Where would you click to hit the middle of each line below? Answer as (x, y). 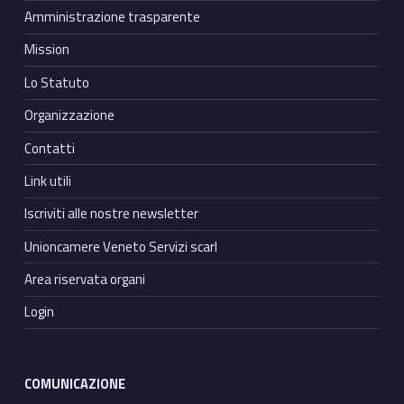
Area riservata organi (84, 280)
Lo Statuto (56, 82)
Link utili (47, 180)
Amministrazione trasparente (112, 17)
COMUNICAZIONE (74, 384)
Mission (46, 50)
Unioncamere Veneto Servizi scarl (120, 246)
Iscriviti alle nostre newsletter (111, 214)
